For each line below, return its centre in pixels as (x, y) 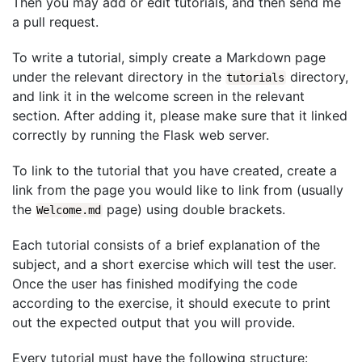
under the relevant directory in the (119, 77)
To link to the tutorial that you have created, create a (175, 170)
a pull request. (55, 22)
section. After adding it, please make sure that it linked (180, 116)
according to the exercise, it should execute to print (171, 303)
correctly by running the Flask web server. (141, 135)
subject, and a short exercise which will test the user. (174, 264)
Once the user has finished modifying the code (155, 284)
